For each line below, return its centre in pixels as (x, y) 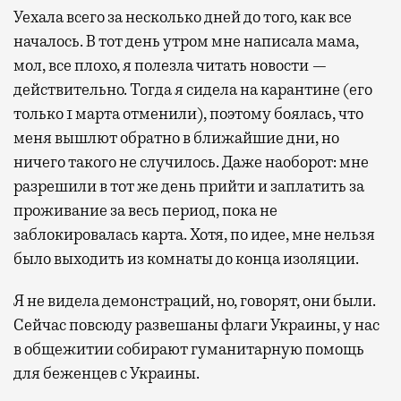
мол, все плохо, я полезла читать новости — (171, 66)
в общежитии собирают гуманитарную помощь (189, 350)
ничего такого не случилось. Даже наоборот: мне (191, 162)
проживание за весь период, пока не (145, 211)
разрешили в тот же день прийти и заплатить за (189, 187)
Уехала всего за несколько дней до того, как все (183, 17)
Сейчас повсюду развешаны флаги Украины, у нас (196, 325)
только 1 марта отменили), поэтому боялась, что (188, 114)
